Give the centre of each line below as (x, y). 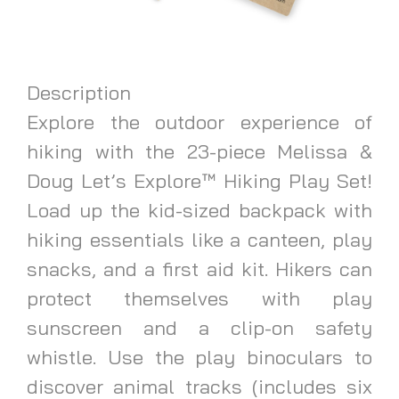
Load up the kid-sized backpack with (199, 210)
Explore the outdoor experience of (199, 122)
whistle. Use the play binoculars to (199, 357)
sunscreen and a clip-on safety (199, 327)
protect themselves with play (199, 298)
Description (79, 92)
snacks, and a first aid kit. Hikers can (199, 269)
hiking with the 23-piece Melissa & (199, 151)
